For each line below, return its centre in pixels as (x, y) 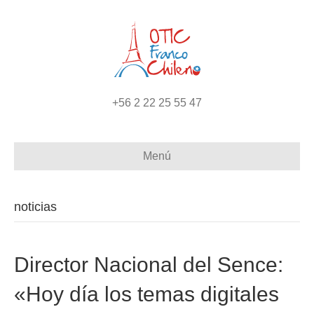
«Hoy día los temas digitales (146, 294)
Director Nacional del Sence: (149, 264)
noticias (35, 206)
